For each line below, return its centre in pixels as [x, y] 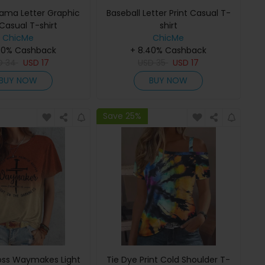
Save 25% [122, 116]
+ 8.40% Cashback [169, 50]
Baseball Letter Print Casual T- [168, 13]
